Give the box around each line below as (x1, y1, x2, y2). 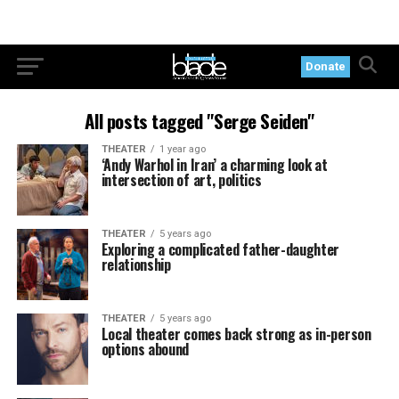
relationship (101, 254, 171, 275)
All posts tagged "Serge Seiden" (85, 107, 314, 134)
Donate (305, 60, 346, 73)
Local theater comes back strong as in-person (101, 323, 371, 345)
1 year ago (159, 143, 206, 155)
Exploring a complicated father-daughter (101, 239, 340, 260)
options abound (101, 338, 190, 360)
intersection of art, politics (101, 169, 262, 191)
